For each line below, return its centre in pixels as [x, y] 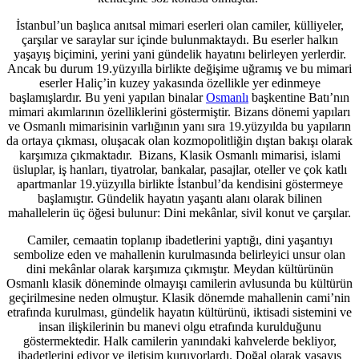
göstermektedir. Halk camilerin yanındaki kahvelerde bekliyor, [179, 341]
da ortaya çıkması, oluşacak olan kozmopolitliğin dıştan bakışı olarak [179, 140]
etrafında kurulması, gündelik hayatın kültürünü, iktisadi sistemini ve [179, 312]
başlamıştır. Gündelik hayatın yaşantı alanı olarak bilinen [179, 198]
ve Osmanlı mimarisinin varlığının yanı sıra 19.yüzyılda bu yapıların [179, 126]
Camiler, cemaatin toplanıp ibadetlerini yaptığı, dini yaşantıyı [179, 240]
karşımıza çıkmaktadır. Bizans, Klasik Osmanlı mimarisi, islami [179, 155]
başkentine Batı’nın [299, 97]
